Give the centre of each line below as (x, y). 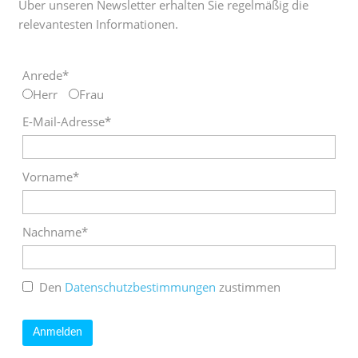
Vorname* (51, 176)
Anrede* (46, 75)
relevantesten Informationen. (98, 24)
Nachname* (55, 231)
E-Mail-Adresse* (67, 121)
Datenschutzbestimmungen (140, 286)
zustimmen (248, 286)
